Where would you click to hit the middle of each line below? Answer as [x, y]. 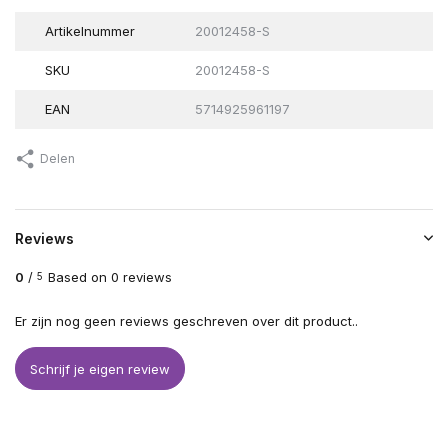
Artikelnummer [90, 31]
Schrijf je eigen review [100, 368]
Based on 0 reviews [110, 277]
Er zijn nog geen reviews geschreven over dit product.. [186, 321]
